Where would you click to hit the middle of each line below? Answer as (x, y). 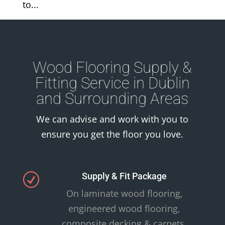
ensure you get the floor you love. (113, 134)
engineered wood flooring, (125, 209)
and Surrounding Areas (113, 99)
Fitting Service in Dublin (112, 83)
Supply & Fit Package (125, 176)
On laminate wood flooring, (124, 194)
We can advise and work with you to (113, 119)
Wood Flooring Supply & (113, 68)
